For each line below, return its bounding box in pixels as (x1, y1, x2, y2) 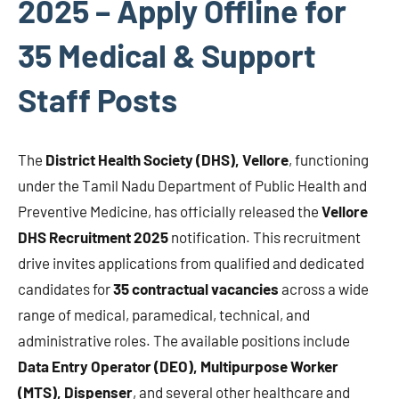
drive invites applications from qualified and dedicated (18, 254, 364, 273)
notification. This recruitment (168, 228, 361, 247)
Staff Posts (18, 80, 177, 119)
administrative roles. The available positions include (18, 331, 350, 350)
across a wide (279, 280, 369, 298)
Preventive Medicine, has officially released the (18, 202, 322, 221)
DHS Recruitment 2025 (18, 228, 168, 247)
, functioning (289, 151, 369, 169)
